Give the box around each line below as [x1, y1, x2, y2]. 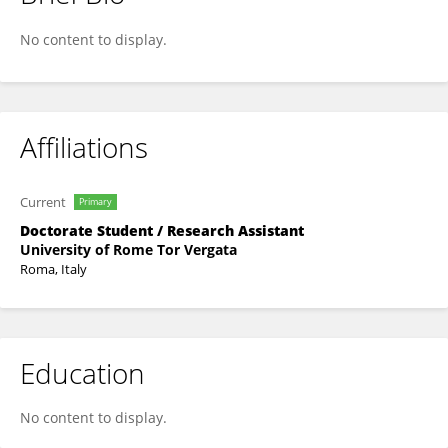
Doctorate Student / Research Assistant [20, 221, 304, 240]
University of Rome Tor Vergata [20, 240, 237, 259]
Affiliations [20, 128, 148, 166]
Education [20, 354, 145, 392]
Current [20, 193, 66, 211]
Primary [79, 195, 112, 208]
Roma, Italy [20, 260, 87, 278]
